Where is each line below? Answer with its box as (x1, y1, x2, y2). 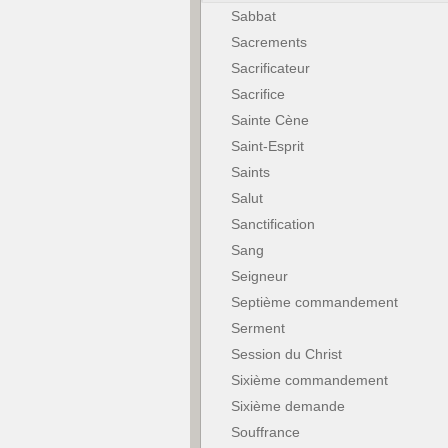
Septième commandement (230, 294, 398, 310)
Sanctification (230, 216, 315, 232)
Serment (230, 320, 285, 336)
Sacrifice (230, 86, 285, 102)
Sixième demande (230, 398, 345, 414)
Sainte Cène (230, 112, 309, 128)
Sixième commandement (230, 372, 388, 388)
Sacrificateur (230, 60, 310, 76)
